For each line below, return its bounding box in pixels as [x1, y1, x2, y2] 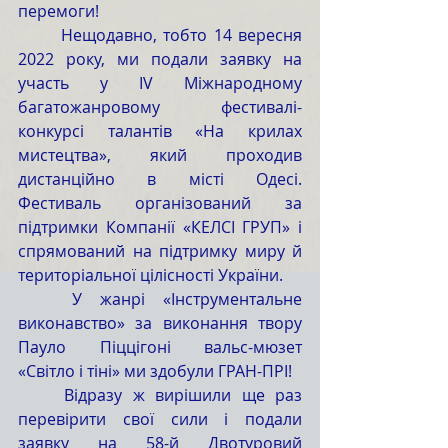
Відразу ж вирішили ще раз [18, 384, 65, 406]
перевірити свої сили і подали [18, 408, 302, 430]
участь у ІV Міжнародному [18, 72, 302, 94]
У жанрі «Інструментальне [18, 288, 72, 310]
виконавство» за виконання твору [18, 312, 302, 334]
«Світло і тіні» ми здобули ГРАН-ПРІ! [18, 360, 292, 382]
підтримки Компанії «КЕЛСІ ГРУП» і [18, 216, 302, 238]
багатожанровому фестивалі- [18, 96, 302, 118]
